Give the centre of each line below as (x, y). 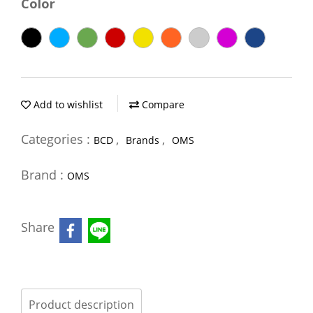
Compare (162, 104)
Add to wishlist (67, 104)
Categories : (57, 139)
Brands (144, 140)
